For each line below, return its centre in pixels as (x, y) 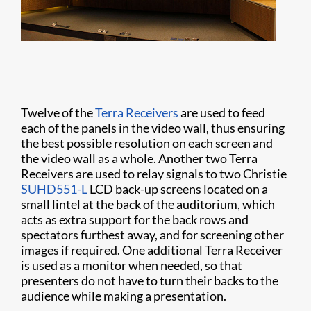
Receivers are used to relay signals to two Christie (154, 173)
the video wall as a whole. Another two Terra (139, 158)
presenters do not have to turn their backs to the (150, 280)
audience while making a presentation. (124, 295)
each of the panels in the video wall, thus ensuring (153, 127)
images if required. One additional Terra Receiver (152, 250)
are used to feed (222, 112)
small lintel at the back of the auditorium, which (148, 204)
